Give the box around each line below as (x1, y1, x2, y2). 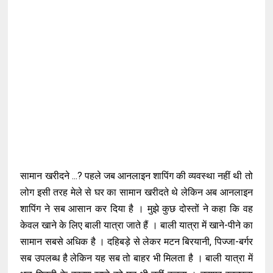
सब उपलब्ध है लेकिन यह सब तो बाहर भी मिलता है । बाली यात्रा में (20, 252, 253, 264)
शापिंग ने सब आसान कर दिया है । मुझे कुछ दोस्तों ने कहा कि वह (20, 203, 253, 214)
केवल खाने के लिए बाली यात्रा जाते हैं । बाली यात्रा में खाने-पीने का (20, 219, 253, 231)
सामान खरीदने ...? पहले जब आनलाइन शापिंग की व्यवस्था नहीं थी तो (20, 170, 253, 182)
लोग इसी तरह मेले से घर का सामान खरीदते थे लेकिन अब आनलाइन (20, 186, 253, 198)
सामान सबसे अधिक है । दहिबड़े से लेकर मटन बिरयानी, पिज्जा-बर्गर (20, 236, 253, 247)
